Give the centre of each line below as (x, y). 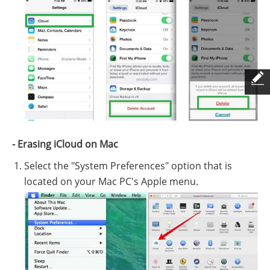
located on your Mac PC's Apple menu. (111, 182)
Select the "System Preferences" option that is (128, 166)
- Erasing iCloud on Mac (65, 144)
